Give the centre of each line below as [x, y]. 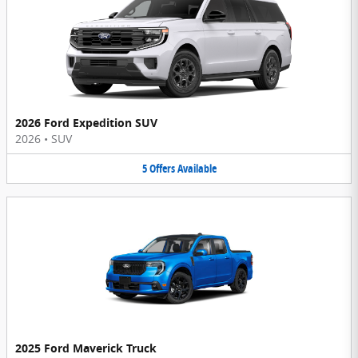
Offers [162, 169]
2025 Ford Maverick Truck [86, 348]
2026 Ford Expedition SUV [86, 123]
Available [197, 169]
